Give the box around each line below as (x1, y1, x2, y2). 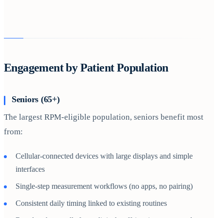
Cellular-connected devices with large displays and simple (16, 152, 193, 161)
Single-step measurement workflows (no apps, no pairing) (16, 182, 193, 191)
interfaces (16, 165, 45, 174)
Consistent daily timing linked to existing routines (16, 199, 167, 208)
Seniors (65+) (12, 94, 60, 104)
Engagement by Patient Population (4, 61, 168, 74)
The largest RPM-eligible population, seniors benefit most (4, 112, 203, 122)
